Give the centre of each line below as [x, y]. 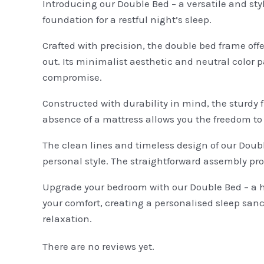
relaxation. [67, 219]
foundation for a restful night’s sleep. [127, 19]
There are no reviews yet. [98, 247]
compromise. [72, 77]
